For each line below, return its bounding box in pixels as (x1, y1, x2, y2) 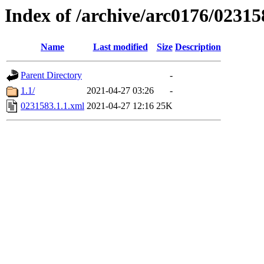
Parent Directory (21, 70, 82, 81)
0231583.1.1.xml (21, 101, 84, 111)
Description (175, 42, 221, 52)
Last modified (93, 42, 148, 52)
